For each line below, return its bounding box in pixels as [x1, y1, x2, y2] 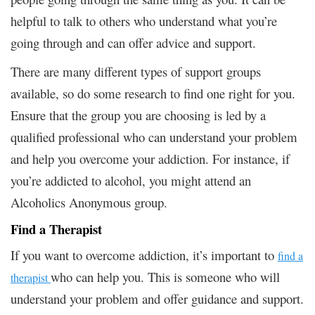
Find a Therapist [11, 219, 102, 238]
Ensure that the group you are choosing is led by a [11, 105, 266, 124]
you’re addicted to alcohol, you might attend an [11, 171, 251, 189]
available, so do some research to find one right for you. [11, 84, 295, 102]
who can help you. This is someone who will [51, 267, 280, 285]
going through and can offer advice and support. [11, 33, 256, 51]
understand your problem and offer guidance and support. [11, 289, 304, 307]
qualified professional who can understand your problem [11, 127, 297, 146]
